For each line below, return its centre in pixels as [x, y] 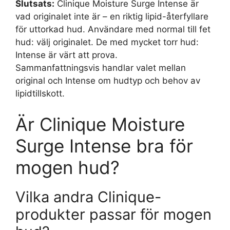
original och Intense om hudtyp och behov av [108, 81]
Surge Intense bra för [104, 146]
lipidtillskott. [40, 93]
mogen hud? [68, 167]
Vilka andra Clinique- [88, 197]
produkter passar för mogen [113, 214]
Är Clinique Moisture [100, 124]
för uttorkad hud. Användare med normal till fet [113, 29]
